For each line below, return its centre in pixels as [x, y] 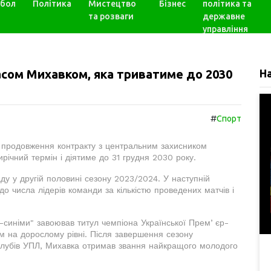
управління [226, 29]
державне [224, 16]
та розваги [111, 16]
